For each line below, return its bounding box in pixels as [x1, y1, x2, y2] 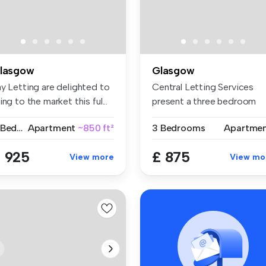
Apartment [27, 122, 76, 134]
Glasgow [152, 64, 195, 77]
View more [69, 151, 114, 162]
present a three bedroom [152, 95, 256, 107]
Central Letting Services [152, 81, 254, 93]
